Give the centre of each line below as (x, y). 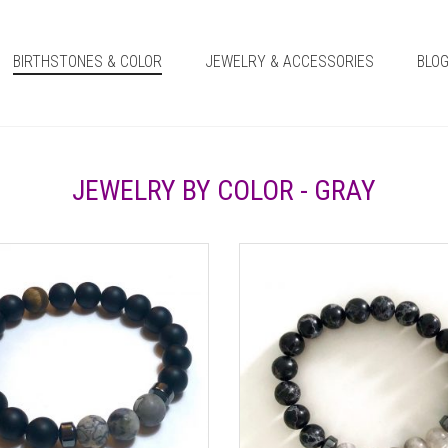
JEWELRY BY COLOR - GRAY (224, 190)
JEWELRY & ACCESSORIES (289, 61)
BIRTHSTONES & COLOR (87, 61)
